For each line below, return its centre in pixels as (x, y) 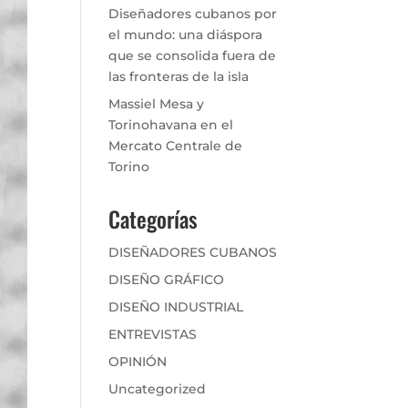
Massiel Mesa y (157, 104)
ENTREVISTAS (153, 334)
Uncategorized (158, 389)
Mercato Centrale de (176, 146)
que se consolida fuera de (193, 56)
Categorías (153, 219)
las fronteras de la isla (179, 76)
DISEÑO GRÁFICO (167, 280)
